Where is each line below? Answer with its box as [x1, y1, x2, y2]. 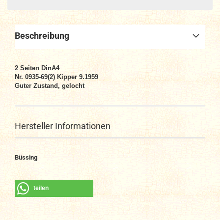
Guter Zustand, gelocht [15, 82, 84, 89]
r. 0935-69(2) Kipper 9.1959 [19, 73, 98, 81]
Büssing [15, 154, 37, 161]
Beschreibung [15, 30, 69, 41]
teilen [33, 185, 49, 192]
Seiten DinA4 [20, 64, 59, 72]
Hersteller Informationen [15, 121, 110, 131]
